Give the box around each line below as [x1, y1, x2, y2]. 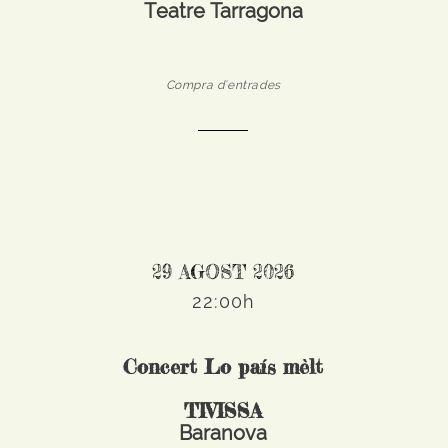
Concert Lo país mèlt [123, 354, 324, 379]
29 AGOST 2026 [152, 260, 295, 284]
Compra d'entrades [165, 78, 281, 92]
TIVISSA [184, 398, 263, 423]
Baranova [179, 421, 268, 445]
